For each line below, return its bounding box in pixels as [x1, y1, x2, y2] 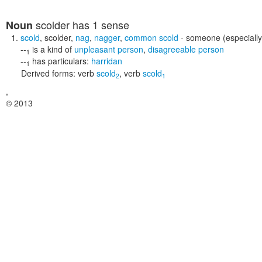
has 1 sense [70, 17, 129, 32]
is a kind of [32, 43, 72, 55]
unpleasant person [74, 43, 143, 55]
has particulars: [32, 55, 91, 67]
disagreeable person [148, 43, 224, 55]
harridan [91, 55, 122, 67]
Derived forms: [21, 67, 75, 79]
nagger [94, 32, 120, 43]
